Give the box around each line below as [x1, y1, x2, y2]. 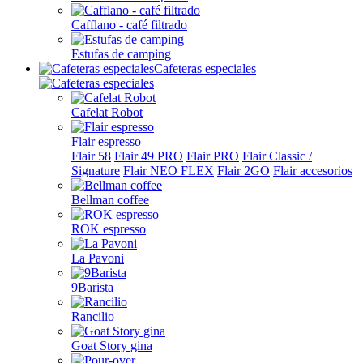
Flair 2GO [217, 164, 270, 177]
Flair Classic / [242, 149, 312, 163]
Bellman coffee [71, 193, 149, 207]
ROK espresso [71, 222, 146, 236]
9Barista [71, 280, 113, 294]
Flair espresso [71, 135, 141, 148]
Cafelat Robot [71, 105, 143, 119]
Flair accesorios [273, 164, 352, 177]
